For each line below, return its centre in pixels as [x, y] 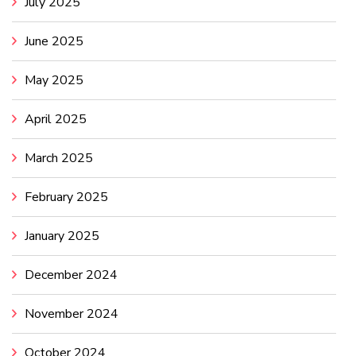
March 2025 [59, 159]
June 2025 [54, 42]
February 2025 [66, 197]
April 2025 [56, 120]
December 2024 [71, 275]
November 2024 [72, 314]
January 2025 [62, 236]
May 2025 [54, 81]
